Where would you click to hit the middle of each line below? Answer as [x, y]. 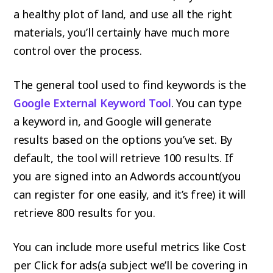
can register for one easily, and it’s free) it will [129, 195]
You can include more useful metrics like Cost [129, 247]
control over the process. [77, 51]
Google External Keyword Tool [92, 103]
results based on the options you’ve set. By [123, 140]
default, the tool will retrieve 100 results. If [123, 158]
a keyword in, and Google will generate [112, 122]
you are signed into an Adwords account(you [127, 176]
